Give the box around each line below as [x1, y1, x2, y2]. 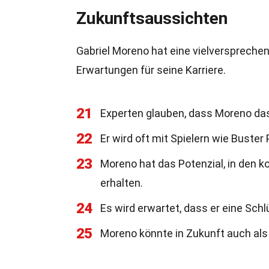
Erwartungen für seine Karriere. [76, 64, 226, 76]
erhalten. [100, 177, 143, 189]
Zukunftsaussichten [76, 8, 228, 28]
